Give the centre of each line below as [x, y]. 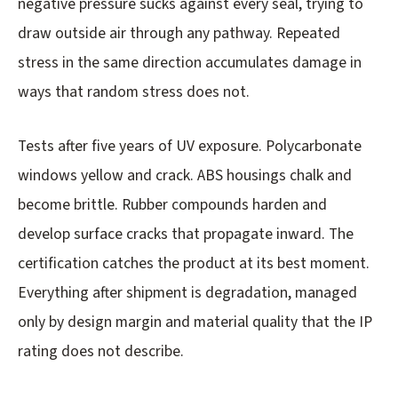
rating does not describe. [101, 352]
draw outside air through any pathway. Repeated [179, 34]
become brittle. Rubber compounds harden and [172, 205]
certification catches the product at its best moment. [194, 264]
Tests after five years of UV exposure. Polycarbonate [190, 147]
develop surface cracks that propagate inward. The [186, 235]
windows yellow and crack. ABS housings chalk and [185, 176]
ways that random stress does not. [134, 92]
